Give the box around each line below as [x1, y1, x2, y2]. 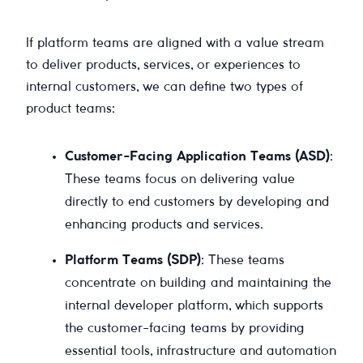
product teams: [26, 102, 115, 115]
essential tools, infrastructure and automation [65, 344, 336, 357]
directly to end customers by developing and [65, 195, 329, 208]
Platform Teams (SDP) [65, 254, 201, 267]
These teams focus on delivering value [65, 173, 295, 186]
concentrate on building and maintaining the [65, 276, 331, 289]
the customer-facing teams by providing [65, 322, 305, 335]
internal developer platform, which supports [65, 299, 323, 312]
